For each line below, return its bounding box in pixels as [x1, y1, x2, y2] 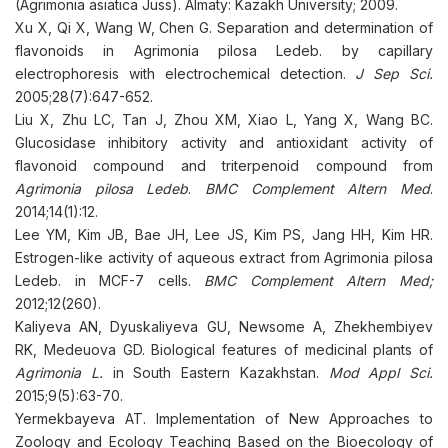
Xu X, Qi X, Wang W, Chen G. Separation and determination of [15, 19, 433, 36]
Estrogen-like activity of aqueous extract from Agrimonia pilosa [15, 249, 433, 266]
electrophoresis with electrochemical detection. [15, 65, 356, 82]
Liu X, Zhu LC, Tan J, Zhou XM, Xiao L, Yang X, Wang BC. [15, 111, 433, 128]
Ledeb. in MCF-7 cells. [15, 272, 205, 289]
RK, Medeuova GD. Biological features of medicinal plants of [15, 341, 433, 358]
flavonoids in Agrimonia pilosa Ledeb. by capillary [15, 42, 433, 59]
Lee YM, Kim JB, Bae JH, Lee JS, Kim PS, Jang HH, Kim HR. [15, 226, 433, 243]
